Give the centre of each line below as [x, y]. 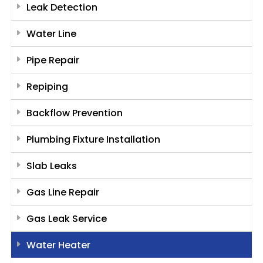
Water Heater [58, 245]
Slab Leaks [51, 166]
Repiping [47, 87]
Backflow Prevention [74, 113]
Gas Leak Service [66, 219]
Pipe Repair [53, 60]
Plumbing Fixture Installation [93, 140]
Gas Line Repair [63, 193]
